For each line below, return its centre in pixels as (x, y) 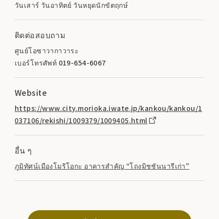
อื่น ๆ (23, 150)
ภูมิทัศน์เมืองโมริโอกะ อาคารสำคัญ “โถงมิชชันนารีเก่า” (102, 165)
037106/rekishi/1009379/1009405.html (81, 120)
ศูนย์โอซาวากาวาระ (47, 50)
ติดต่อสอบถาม (40, 34)
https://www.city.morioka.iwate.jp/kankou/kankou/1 (109, 108)
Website (31, 92)
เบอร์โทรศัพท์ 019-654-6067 (60, 62)
